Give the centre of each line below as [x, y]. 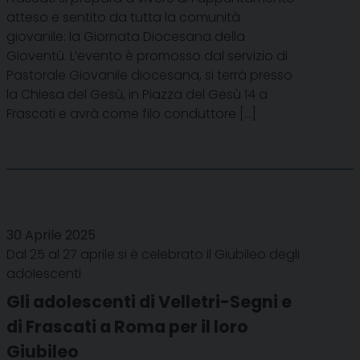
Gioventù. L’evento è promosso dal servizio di [147, 55]
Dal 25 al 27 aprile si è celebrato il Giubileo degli [153, 254]
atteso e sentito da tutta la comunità [123, 17]
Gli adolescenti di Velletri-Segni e [149, 301]
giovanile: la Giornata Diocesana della [126, 36]
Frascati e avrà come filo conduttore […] [131, 113]
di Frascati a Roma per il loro [127, 326]
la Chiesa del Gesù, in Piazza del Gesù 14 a [137, 94]
